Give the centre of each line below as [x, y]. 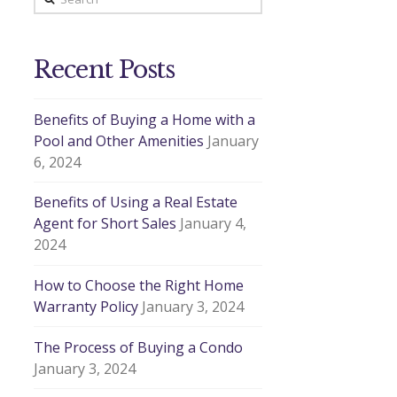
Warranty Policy [86, 307]
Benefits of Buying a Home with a [145, 119]
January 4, [214, 224]
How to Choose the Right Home [139, 286]
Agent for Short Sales [105, 224]
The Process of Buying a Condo [139, 347]
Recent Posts [104, 70]
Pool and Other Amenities [119, 140]
